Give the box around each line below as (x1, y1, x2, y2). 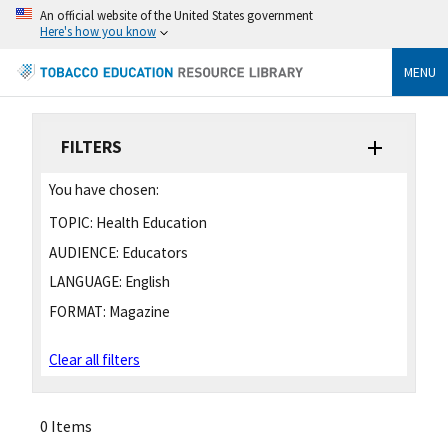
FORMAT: (49, 302, 106, 322)
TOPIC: (49, 212, 93, 232)
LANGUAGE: (49, 272, 122, 292)
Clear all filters (49, 350, 140, 370)
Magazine (106, 302, 170, 322)
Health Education (93, 212, 207, 232)
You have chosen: (49, 179, 159, 199)
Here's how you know (40, 23, 156, 39)
